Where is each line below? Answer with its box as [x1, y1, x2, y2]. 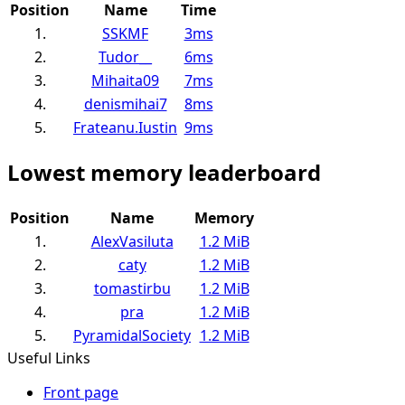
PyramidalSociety [73, 325, 191, 346]
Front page [43, 382, 118, 403]
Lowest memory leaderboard [7, 157, 321, 188]
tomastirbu [93, 278, 171, 299]
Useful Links [7, 348, 90, 369]
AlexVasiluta [90, 231, 174, 252]
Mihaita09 [91, 70, 159, 90]
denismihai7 [83, 93, 167, 114]
